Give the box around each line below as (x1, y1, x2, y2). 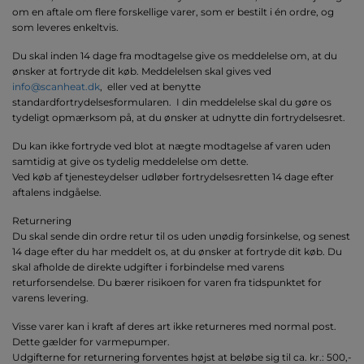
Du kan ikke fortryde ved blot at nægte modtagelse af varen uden (12, 140, 331, 153)
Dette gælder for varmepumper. (12, 336, 170, 349)
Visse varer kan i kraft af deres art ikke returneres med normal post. (12, 320, 336, 333)
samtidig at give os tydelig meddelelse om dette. (12, 155, 249, 168)
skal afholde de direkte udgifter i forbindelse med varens (12, 261, 284, 274)
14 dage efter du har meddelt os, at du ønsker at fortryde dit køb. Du (12, 245, 342, 258)
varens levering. (12, 292, 89, 305)
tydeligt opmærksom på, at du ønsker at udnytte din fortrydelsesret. (12, 111, 345, 124)
